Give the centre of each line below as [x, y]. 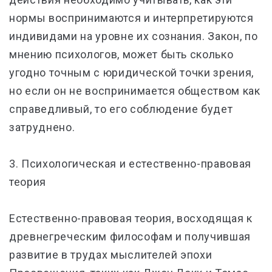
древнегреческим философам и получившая [130, 236]
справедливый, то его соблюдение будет [121, 109]
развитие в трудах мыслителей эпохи [111, 255]
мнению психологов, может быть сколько [121, 54]
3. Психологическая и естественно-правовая [131, 164]
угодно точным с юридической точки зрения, [132, 73]
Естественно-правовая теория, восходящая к [131, 218]
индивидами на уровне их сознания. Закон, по [134, 36]
